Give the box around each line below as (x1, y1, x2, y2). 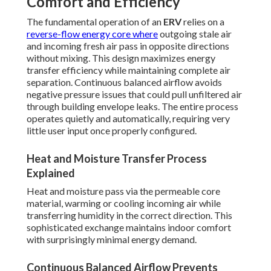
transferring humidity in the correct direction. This (27, 209, 232, 221)
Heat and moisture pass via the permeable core (27, 185, 220, 197)
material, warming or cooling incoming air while (27, 197, 221, 209)
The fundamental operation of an (27, 16, 163, 28)
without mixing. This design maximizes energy (27, 52, 215, 64)
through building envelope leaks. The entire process (27, 100, 238, 113)
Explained (27, 166, 75, 180)
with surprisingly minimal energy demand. (27, 233, 197, 246)
